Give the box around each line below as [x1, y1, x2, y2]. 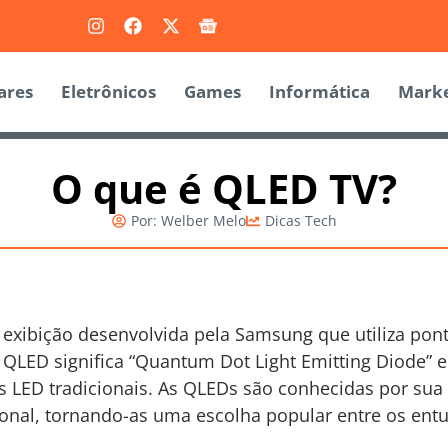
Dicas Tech [264, 211, 337, 231]
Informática [268, 80, 370, 104]
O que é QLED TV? [51, 161, 397, 217]
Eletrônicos [60, 80, 156, 104]
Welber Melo [156, 211, 246, 231]
